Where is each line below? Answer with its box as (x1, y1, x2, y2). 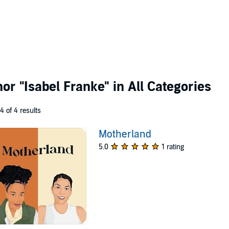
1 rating (162, 143, 185, 151)
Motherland (99, 128, 152, 141)
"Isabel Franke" (19, 79, 109, 95)
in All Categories (109, 79, 211, 95)
